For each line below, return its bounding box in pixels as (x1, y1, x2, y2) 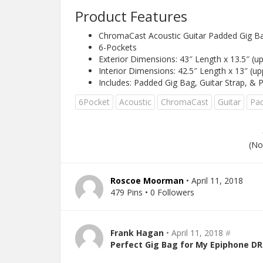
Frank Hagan (110, 227, 164, 238)
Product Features (75, 6, 187, 26)
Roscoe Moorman (110, 175, 184, 186)
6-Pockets (99, 42, 137, 53)
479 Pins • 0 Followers (110, 187, 194, 198)
